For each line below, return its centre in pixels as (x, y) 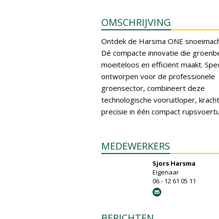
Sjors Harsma (174, 163)
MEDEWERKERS (136, 146)
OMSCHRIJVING (136, 22)
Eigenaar (166, 172)
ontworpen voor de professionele (158, 76)
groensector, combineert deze (153, 88)
